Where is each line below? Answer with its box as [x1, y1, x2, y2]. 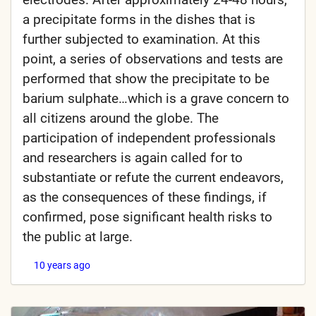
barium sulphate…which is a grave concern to [23, 90, 289, 107]
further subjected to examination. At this [23, 31, 260, 48]
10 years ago [34, 260, 90, 272]
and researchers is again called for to [23, 150, 243, 166]
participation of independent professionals [23, 130, 276, 147]
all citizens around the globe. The [23, 110, 219, 127]
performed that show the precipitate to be [23, 71, 269, 87]
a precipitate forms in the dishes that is [23, 11, 255, 28]
